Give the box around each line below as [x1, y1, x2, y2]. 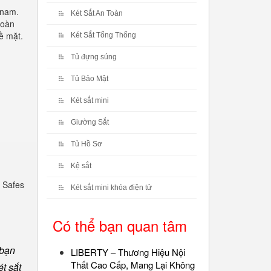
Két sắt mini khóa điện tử [71, 183, 152, 192]
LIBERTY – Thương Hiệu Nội [71, 246, 185, 258]
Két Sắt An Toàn [71, 9, 123, 18]
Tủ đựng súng [71, 53, 117, 61]
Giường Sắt [71, 118, 109, 126]
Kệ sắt [71, 162, 91, 170]
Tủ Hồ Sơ [71, 140, 102, 148]
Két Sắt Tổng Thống [71, 31, 136, 39]
